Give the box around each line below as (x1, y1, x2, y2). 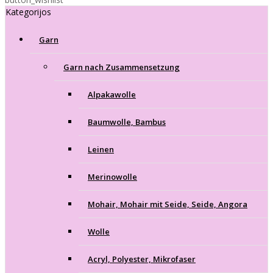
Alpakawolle (88, 88, 136, 100)
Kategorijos (5, 5, 51, 18)
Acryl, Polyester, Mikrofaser (88, 253, 196, 264)
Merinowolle (88, 171, 137, 182)
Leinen (88, 143, 114, 155)
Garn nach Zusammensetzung (63, 61, 180, 73)
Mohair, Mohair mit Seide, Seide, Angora (88, 198, 247, 210)
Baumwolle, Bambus (88, 116, 166, 127)
